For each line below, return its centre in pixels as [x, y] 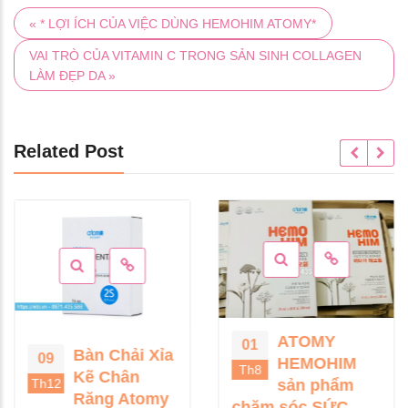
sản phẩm [315, 386]
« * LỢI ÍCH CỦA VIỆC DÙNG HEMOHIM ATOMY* [173, 23]
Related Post [69, 152]
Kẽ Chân [106, 377]
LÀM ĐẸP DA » [73, 75]
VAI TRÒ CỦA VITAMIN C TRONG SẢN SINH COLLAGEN [196, 55]
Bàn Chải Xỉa [123, 355]
